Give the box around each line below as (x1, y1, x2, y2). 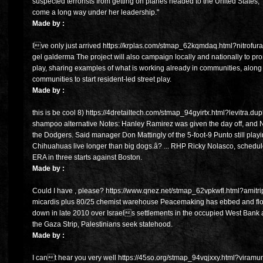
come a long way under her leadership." (32, 8, 159, 17)
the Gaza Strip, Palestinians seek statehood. (32, 220, 173, 229)
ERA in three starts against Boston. (32, 153, 142, 162)
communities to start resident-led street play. (32, 75, 171, 84)
